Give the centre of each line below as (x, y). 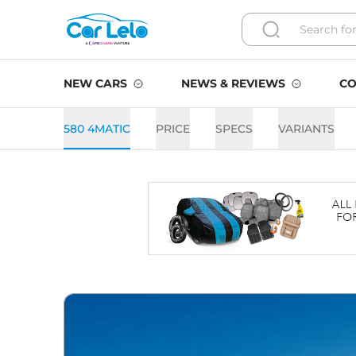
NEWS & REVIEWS (233, 83)
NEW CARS (95, 83)
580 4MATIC (97, 129)
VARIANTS (306, 129)
